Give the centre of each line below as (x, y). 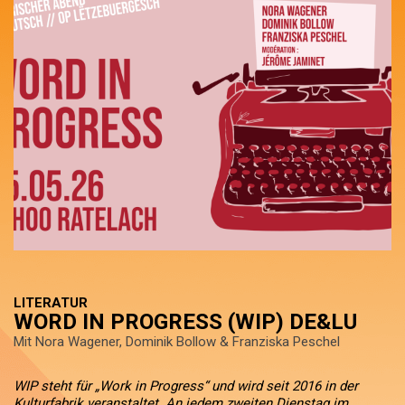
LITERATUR (51, 303)
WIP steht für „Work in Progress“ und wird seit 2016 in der (186, 386)
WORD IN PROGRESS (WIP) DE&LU (185, 322)
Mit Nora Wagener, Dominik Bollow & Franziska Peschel (177, 342)
